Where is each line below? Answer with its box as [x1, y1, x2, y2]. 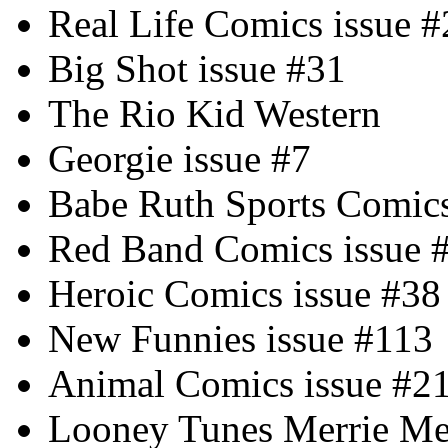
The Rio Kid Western [48, 91, 381, 135]
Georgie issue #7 [48, 136, 311, 180]
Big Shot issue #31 [48, 46, 346, 90]
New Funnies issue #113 [48, 316, 433, 360]
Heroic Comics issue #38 [48, 271, 441, 315]
